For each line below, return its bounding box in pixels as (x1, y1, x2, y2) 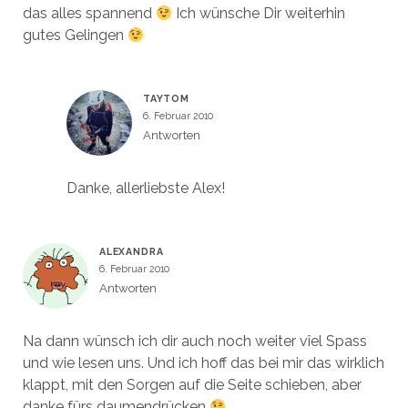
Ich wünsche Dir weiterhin (172, 5, 346, 22)
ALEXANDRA (98, 246, 164, 257)
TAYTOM (142, 93, 189, 104)
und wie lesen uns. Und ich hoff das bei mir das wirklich (22, 354, 384, 372)
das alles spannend (22, 5, 156, 22)
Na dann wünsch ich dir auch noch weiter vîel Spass (22, 332, 367, 350)
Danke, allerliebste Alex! (66, 179, 225, 197)
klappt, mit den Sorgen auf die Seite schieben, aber (22, 376, 362, 393)
